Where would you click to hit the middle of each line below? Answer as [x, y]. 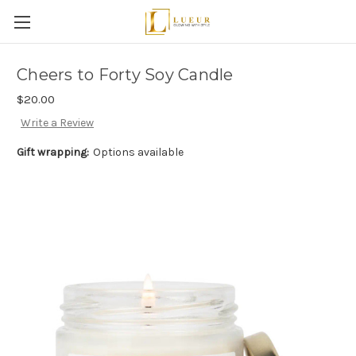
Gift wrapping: [53, 153]
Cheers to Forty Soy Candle [125, 75]
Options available [138, 153]
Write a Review [57, 123]
